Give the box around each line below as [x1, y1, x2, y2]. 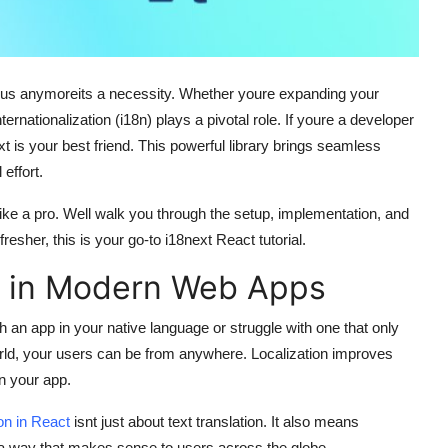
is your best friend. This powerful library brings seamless [10, 136, 381, 154]
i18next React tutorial [165, 230, 302, 248]
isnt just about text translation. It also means [70, 412, 359, 430]
